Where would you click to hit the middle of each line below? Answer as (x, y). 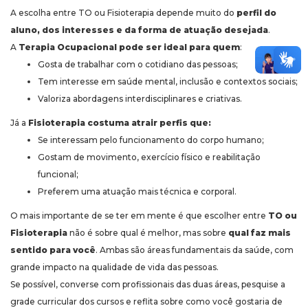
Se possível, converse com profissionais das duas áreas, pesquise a (148, 285)
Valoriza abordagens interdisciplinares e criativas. (140, 99)
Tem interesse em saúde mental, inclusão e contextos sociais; (168, 82)
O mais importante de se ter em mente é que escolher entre (139, 216)
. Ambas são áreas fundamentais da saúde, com (195, 250)
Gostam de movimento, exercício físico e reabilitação (149, 157)
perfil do (256, 13)
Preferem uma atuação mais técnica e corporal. (137, 192)
